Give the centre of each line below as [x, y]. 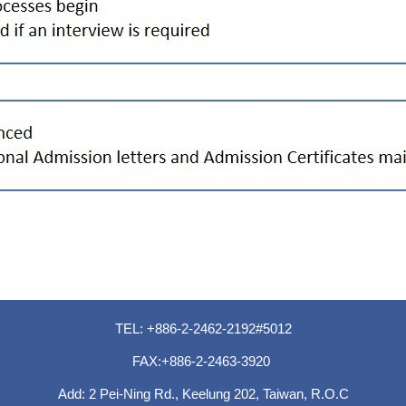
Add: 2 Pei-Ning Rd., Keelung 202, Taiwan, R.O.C [203, 393]
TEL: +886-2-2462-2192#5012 [203, 328]
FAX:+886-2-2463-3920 [203, 361]
